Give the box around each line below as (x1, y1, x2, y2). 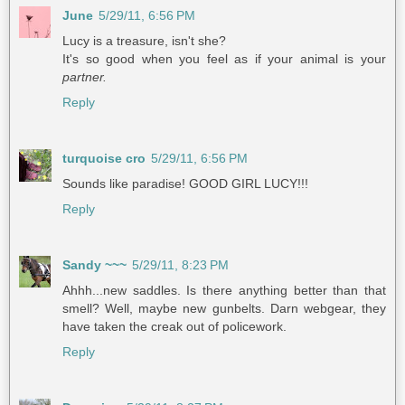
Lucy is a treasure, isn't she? (62, 33, 226, 48)
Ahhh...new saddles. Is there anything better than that (62, 282, 386, 297)
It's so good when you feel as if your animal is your (62, 51, 386, 66)
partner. (62, 69, 107, 84)
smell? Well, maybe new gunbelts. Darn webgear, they (62, 300, 386, 316)
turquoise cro (62, 150, 146, 165)
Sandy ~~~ (62, 257, 127, 272)
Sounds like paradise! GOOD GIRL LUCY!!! (62, 175, 308, 191)
